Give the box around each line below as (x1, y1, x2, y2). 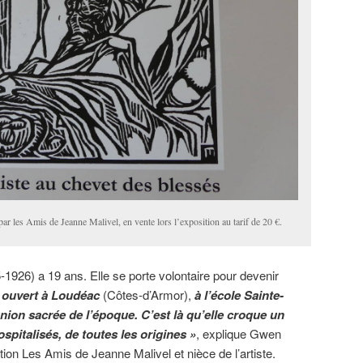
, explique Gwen (196, 325, 281, 343)
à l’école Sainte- (191, 286, 284, 305)
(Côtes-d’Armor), (100, 286, 191, 304)
